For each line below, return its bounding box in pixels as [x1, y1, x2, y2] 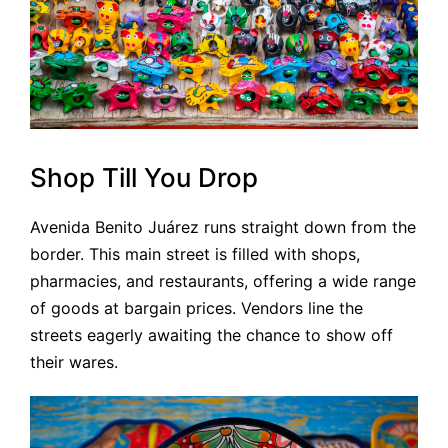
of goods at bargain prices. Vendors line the [30, 297, 363, 318]
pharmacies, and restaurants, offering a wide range [30, 270, 416, 291]
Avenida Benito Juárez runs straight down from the [30, 216, 416, 237]
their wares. [30, 351, 118, 372]
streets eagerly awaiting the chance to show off [30, 324, 393, 345]
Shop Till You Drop [30, 161, 258, 193]
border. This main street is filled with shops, [30, 243, 360, 264]
